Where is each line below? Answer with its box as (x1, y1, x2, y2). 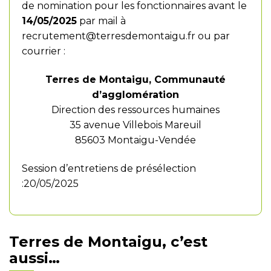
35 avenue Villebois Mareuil (70, 119, 201, 131)
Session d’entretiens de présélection (22, 163, 196, 174)
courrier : (22, 45, 65, 57)
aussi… (9, 249, 60, 267)
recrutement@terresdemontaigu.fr (22, 30, 198, 42)
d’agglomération (92, 89, 179, 100)
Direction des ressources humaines (51, 104, 220, 116)
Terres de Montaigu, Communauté (45, 74, 226, 85)
